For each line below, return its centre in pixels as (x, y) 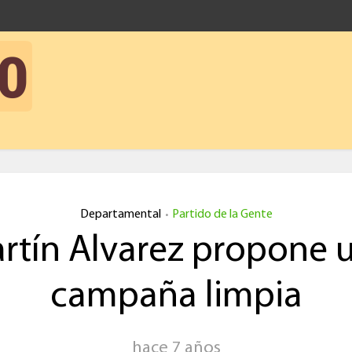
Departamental (120, 214)
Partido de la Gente (222, 214)
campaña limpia (176, 297)
